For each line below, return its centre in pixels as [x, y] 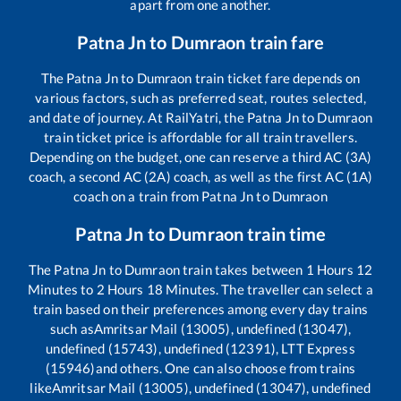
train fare [285, 43]
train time [285, 234]
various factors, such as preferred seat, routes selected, [200, 98]
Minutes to [62, 290]
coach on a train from [138, 196]
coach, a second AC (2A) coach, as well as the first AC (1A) [200, 177]
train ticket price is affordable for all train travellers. [200, 137]
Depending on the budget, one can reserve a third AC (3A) [200, 157]
